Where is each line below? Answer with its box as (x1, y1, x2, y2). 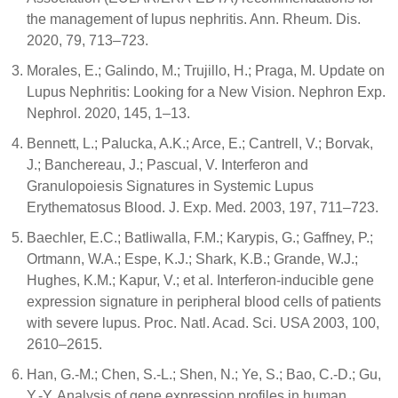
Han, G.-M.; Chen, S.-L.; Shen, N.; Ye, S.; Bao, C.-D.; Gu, (27, 367, 381, 382)
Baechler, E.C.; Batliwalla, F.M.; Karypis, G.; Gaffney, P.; (27, 230, 373, 245)
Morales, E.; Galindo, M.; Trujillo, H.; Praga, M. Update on (27, 63, 385, 78)
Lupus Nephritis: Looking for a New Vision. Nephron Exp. (27, 84, 386, 99)
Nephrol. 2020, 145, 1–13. (27, 106, 190, 121)
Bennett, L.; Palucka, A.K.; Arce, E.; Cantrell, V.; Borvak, (27, 136, 373, 151)
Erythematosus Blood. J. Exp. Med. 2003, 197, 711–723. (27, 200, 378, 215)
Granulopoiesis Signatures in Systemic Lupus (27, 179, 314, 194)
